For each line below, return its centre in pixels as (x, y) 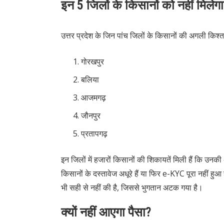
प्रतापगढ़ (94, 134)
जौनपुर (91, 116)
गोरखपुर (92, 62)
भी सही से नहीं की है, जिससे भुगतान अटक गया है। (132, 188)
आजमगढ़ (93, 98)
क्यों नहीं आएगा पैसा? (106, 212)
